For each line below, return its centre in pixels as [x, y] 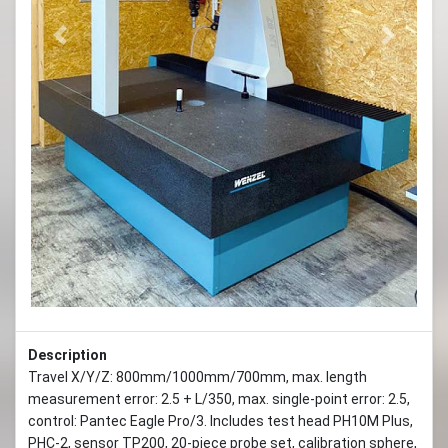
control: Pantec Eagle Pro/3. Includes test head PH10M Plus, [220, 421]
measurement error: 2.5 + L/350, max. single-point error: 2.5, [219, 399]
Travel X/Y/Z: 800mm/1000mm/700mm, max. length [197, 377]
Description [67, 355]
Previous [86, 44]
